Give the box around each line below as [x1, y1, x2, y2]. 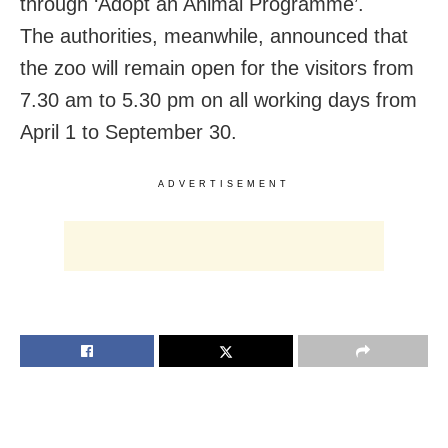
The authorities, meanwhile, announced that [20, 25, 408, 48]
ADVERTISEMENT [158, 179, 290, 190]
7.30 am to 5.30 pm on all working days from [20, 89, 417, 112]
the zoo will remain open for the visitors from [20, 57, 414, 80]
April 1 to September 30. [20, 121, 237, 144]
